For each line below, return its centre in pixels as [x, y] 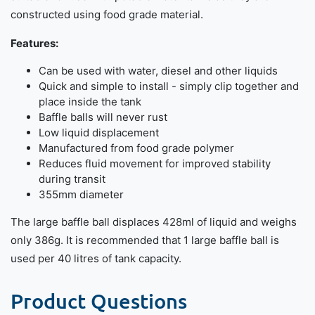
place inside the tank [90, 101]
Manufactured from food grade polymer [136, 148]
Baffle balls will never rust [103, 117]
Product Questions [99, 300]
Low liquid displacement [99, 132]
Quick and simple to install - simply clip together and [169, 86]
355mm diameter [81, 194]
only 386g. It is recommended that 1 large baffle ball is [145, 240]
